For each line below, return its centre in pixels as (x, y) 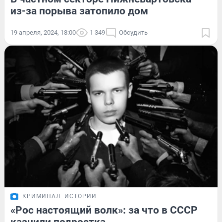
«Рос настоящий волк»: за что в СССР (104, 210)
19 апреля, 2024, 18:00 (43, 32)
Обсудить (133, 32)
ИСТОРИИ (81, 196)
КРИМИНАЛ (41, 196)
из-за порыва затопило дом (79, 11)
